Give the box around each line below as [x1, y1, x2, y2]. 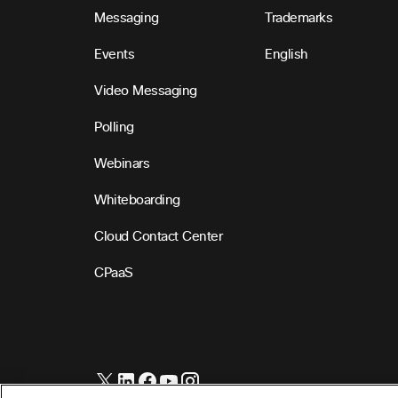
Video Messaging [94, 84, 197, 99]
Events [94, 48, 135, 62]
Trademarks [265, 12, 333, 26]
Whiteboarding [94, 194, 180, 208]
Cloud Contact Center [94, 230, 223, 244]
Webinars [94, 157, 150, 171]
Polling [94, 121, 134, 135]
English [265, 48, 308, 62]
